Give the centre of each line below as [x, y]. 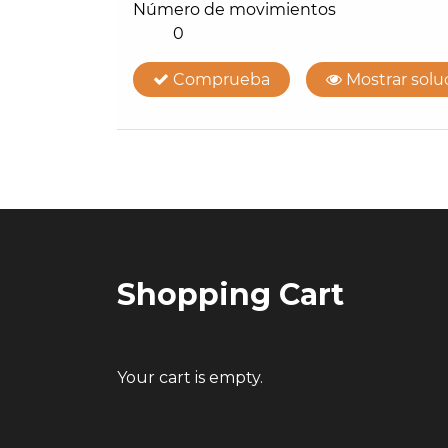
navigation [205, 200]
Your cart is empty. [190, 377]
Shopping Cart [230, 294]
